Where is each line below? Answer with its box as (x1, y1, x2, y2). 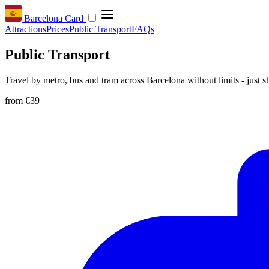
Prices (46, 24, 69, 34)
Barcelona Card (24, 13, 83, 23)
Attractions (5, 24, 46, 34)
